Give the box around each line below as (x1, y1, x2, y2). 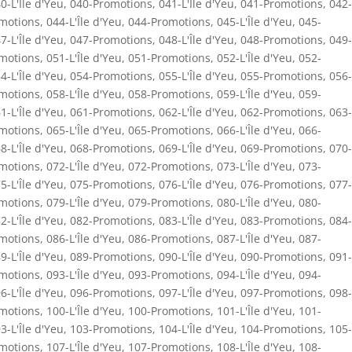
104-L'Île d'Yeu (159, 321, 234, 336)
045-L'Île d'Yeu (217, 13, 292, 29)
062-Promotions (240, 104, 323, 119)
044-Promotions (128, 13, 211, 29)
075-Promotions (70, 176, 152, 192)
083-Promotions (240, 212, 323, 228)
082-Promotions (70, 212, 152, 228)
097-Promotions (240, 284, 323, 300)
